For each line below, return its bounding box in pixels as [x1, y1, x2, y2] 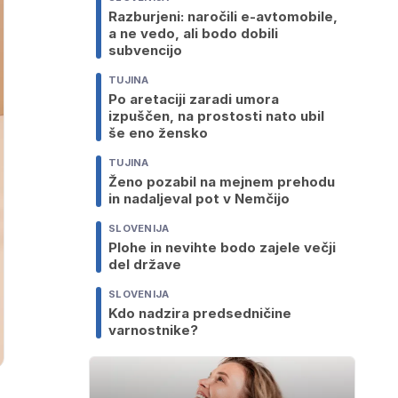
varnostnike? [108, 322, 198, 339]
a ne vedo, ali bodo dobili [108, 25, 278, 43]
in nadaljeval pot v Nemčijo [108, 190, 290, 208]
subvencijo [108, 42, 182, 60]
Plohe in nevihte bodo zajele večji [108, 239, 336, 257]
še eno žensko [108, 124, 208, 142]
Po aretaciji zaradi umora [108, 91, 279, 108]
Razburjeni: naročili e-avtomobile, [108, 8, 338, 26]
